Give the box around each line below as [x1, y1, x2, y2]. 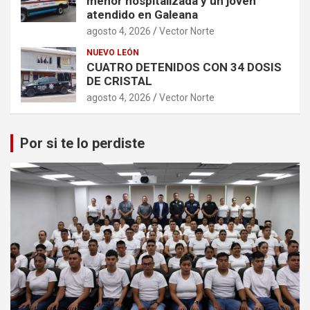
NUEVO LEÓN [86, 48, 139, 58]
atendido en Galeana [86, 8, 198, 22]
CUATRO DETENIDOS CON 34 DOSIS [86, 60, 282, 75]
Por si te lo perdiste [20, 135, 145, 152]
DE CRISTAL [86, 74, 152, 89]
